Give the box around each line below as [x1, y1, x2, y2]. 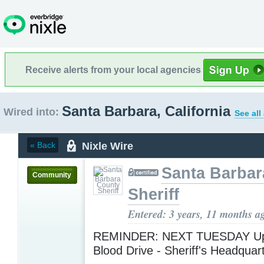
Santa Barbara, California [62, 103, 235, 119]
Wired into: [4, 106, 59, 118]
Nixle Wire [82, 140, 133, 152]
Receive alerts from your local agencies [25, 64, 203, 75]
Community [32, 170, 71, 179]
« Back [30, 140, 55, 150]
